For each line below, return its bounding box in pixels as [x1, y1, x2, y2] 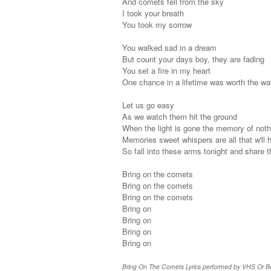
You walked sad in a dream [122, 41, 217, 53]
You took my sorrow [122, 18, 192, 30]
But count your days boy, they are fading [122, 53, 264, 65]
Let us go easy [122, 99, 174, 111]
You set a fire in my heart [122, 64, 211, 76]
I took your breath [122, 7, 184, 19]
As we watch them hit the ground [122, 110, 237, 122]
